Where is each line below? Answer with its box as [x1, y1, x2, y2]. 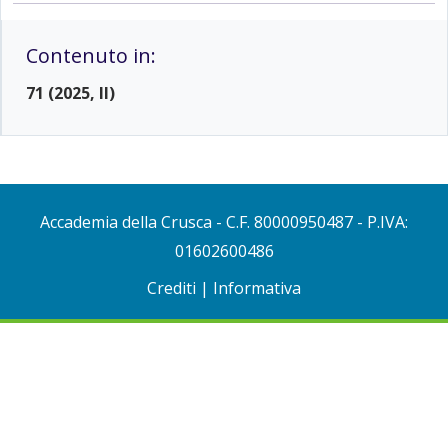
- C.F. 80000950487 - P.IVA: [212, 211, 408, 233]
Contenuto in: [26, 42, 156, 69]
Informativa [213, 277, 301, 299]
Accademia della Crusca [40, 211, 212, 233]
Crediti [147, 277, 196, 299]
